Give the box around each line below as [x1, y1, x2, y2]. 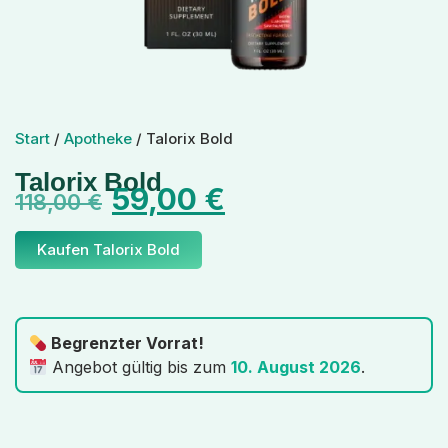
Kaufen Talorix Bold [37, 240, 180, 260]
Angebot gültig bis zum [47, 357, 232, 378]
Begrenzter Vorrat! [47, 333, 205, 354]
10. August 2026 [231, 357, 362, 378]
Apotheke [64, 129, 132, 149]
